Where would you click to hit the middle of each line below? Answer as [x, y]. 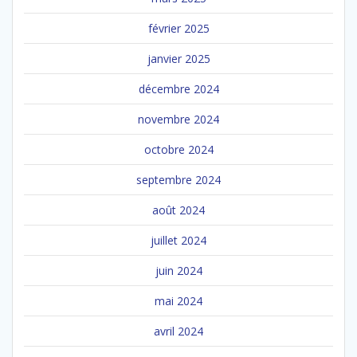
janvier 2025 [178, 58]
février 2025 [178, 28]
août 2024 [178, 210]
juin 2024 [178, 270]
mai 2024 [178, 300]
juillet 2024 [178, 240]
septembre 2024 [178, 179]
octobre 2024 [178, 149]
